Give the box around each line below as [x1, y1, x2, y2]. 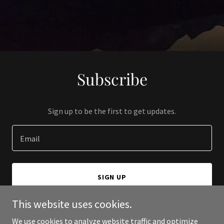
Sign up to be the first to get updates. [48, 106, 176, 116]
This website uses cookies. [12, 197, 132, 211]
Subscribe [76, 68, 147, 89]
